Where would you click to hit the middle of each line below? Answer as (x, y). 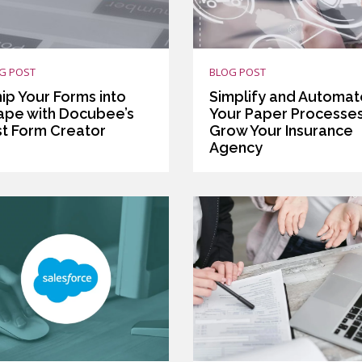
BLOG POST (237, 72)
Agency (236, 147)
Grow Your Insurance (281, 130)
